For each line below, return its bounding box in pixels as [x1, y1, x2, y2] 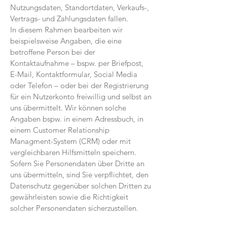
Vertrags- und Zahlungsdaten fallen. [10, 14, 128, 23]
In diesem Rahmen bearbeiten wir [10, 25, 123, 34]
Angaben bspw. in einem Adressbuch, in [10, 114, 143, 124]
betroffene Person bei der [10, 47, 95, 57]
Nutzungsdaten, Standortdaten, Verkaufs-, [10, 3, 149, 12]
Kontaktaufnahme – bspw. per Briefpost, [10, 58, 143, 68]
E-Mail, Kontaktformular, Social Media [10, 69, 137, 79]
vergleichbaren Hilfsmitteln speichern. [10, 147, 136, 157]
